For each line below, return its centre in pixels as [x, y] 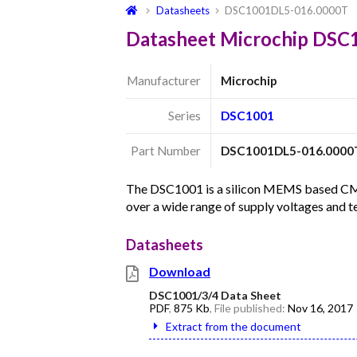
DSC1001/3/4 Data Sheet [215, 295]
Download [180, 271]
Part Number [165, 150]
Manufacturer [163, 80]
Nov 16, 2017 [320, 308]
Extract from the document [233, 326]
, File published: [249, 308]
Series [184, 115]
